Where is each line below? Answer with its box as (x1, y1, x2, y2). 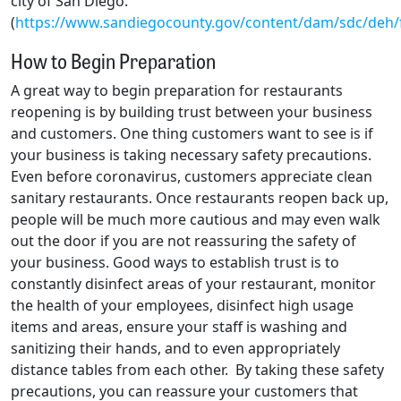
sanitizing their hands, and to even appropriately (11, 337, 340, 358)
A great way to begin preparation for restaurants (11, 80, 343, 100)
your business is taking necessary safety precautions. (11, 144, 371, 165)
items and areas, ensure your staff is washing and (11, 316, 347, 337)
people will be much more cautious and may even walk (11, 209, 380, 229)
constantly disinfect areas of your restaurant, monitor (11, 273, 376, 294)
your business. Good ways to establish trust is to (11, 252, 339, 272)
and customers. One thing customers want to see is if (11, 123, 373, 143)
